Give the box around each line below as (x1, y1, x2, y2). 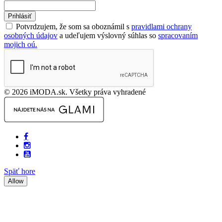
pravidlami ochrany (131, 22, 192, 31)
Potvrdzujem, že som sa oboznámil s (14, 22, 131, 31)
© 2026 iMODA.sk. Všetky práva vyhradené (4, 87, 146, 96)
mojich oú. (4, 40, 37, 49)
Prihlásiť (8, 12, 32, 20)
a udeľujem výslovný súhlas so (57, 31, 158, 40)
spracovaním (158, 31, 198, 40)
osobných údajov (4, 31, 57, 40)
